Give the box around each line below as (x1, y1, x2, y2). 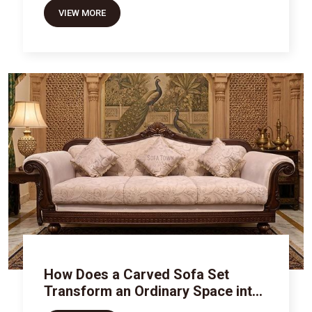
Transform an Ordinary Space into (44, 283, 261, 300)
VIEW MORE (58, 7, 107, 18)
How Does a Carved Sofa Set (44, 266, 230, 283)
